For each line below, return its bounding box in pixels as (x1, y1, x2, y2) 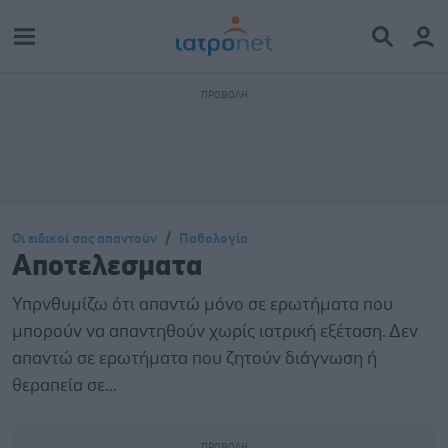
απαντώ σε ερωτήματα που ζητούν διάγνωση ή (12, 350, 377, 368)
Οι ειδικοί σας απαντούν (12, 232, 157, 246)
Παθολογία (179, 232, 248, 246)
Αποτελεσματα (12, 252, 203, 281)
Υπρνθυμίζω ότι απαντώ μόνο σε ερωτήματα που (12, 296, 393, 314)
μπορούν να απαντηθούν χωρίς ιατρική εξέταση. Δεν (12, 323, 418, 341)
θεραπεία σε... (12, 377, 117, 395)
